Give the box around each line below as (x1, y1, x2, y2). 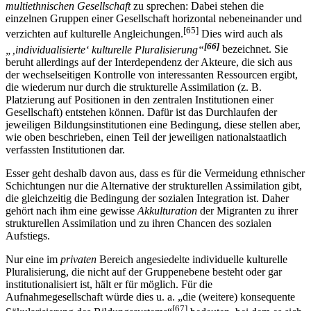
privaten (60, 265, 96, 278)
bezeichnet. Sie (219, 56, 288, 68)
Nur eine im (6, 265, 60, 278)
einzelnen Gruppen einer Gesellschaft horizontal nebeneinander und (6, 25, 302, 37)
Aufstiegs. (6, 242, 50, 254)
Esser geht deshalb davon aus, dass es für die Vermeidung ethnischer (6, 179, 305, 192)
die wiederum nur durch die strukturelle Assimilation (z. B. (6, 93, 262, 106)
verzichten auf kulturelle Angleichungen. (6, 40, 183, 53)
